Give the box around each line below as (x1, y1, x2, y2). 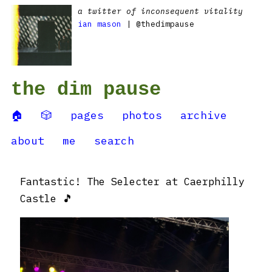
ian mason (78, 19, 121, 29)
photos (122, 108, 162, 122)
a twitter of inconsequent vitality (78, 6, 243, 16)
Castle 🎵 (20, 192, 73, 205)
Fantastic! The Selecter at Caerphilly (20, 175, 245, 188)
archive (180, 108, 227, 122)
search (94, 134, 134, 148)
